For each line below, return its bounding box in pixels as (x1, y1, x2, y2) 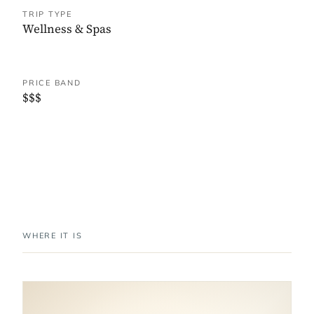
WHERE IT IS (22, 231, 83, 241)
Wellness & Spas (22, 20, 111, 38)
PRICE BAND (22, 78, 81, 88)
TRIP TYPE (22, 9, 72, 20)
